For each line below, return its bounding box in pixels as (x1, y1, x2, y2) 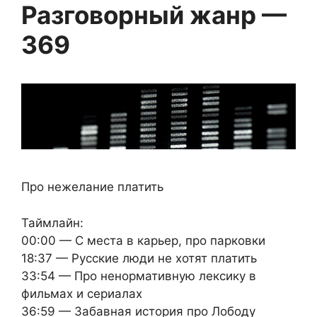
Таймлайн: (21, 215, 83, 230)
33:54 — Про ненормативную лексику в (21, 268, 256, 283)
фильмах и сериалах (21, 286, 142, 301)
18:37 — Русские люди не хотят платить (21, 250, 257, 265)
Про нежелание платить (21, 180, 163, 195)
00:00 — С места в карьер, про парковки (21, 233, 265, 248)
